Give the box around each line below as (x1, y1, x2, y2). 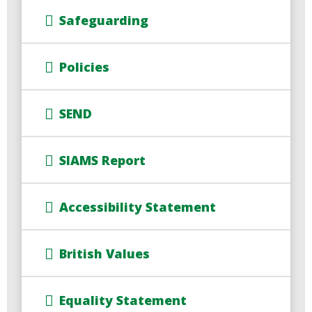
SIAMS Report (59, 151, 146, 169)
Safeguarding (59, 11, 149, 29)
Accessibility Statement (59, 198, 217, 215)
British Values (59, 244, 150, 262)
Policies (59, 58, 110, 75)
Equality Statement (59, 291, 187, 309)
